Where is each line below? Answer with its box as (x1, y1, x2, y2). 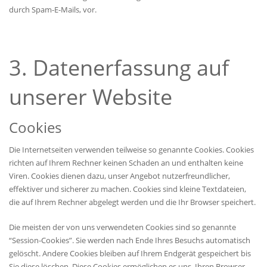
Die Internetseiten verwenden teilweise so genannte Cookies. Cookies (9, 144, 254, 156)
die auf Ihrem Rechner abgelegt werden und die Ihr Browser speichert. (9, 197, 256, 208)
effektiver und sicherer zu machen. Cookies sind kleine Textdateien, (9, 184, 246, 195)
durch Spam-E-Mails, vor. (9, 4, 97, 15)
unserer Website (9, 82, 172, 112)
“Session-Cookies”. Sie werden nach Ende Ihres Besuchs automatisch (9, 235, 250, 246)
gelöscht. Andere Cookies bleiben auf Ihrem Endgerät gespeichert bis (9, 248, 251, 259)
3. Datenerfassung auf (9, 53, 229, 83)
